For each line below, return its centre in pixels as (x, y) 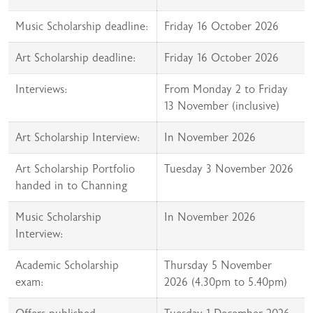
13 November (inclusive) (222, 106)
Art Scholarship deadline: (75, 58)
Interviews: (41, 89)
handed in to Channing (72, 186)
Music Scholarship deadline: (82, 27)
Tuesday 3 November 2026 (229, 169)
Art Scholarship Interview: (78, 138)
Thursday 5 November (218, 265)
